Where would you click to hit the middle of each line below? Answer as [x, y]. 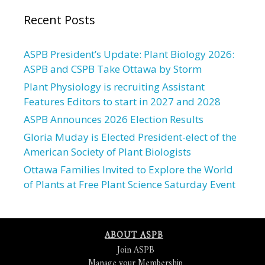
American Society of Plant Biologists [107, 152]
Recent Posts [59, 20]
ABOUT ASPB [134, 236]
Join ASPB [135, 251]
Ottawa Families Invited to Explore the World [128, 169]
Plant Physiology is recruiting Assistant [114, 87]
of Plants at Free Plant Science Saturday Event [130, 184]
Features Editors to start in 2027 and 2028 [122, 101]
